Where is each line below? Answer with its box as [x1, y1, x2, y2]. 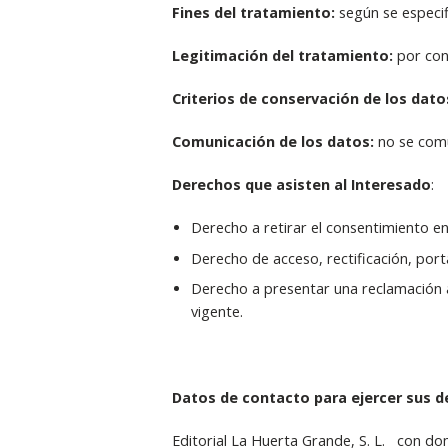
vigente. [190, 301, 243, 321]
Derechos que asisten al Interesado [171, 175, 431, 195]
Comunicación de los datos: [171, 132, 374, 152]
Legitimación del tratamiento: [171, 46, 393, 66]
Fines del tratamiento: [171, 3, 335, 23]
